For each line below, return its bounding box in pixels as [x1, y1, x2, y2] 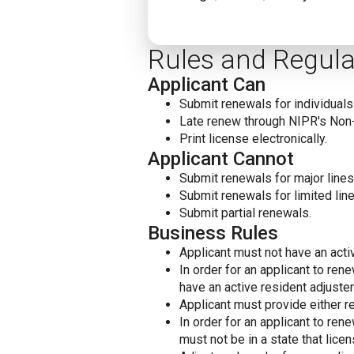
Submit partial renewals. [179, 205, 311, 220]
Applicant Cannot [148, 148, 294, 170]
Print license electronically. [179, 131, 327, 146]
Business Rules [148, 222, 278, 244]
